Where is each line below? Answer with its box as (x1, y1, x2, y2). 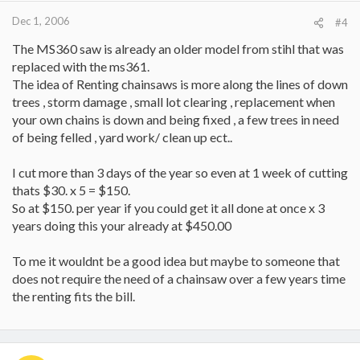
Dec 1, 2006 (12, 14, 70, 27)
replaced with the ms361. (12, 59, 149, 74)
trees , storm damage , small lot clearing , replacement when (12, 94, 335, 109)
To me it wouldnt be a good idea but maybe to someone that (12, 253, 340, 268)
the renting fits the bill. (12, 288, 135, 304)
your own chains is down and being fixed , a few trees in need (12, 112, 339, 127)
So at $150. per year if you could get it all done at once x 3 (12, 200, 325, 215)
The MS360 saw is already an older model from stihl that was (12, 41, 344, 56)
